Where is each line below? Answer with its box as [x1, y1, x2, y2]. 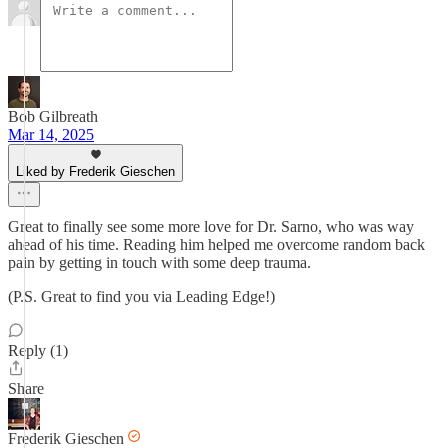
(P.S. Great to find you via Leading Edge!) [8, 288, 275, 305]
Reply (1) [8, 342, 68, 359]
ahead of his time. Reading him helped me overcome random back [8, 236, 425, 253]
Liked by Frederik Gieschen [16, 164, 175, 179]
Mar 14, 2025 [8, 126, 94, 143]
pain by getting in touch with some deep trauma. [8, 254, 311, 271]
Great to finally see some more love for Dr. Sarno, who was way [8, 218, 414, 235]
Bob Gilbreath [8, 108, 98, 125]
